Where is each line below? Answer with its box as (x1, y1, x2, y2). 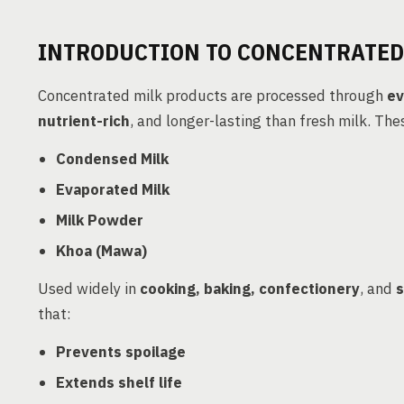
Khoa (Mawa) (56, 241, 147, 261)
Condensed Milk (56, 149, 169, 169)
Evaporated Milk (56, 179, 170, 199)
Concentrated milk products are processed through (38, 86, 387, 106)
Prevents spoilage (56, 342, 186, 362)
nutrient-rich (38, 111, 130, 131)
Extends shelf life (56, 372, 182, 392)
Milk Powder (56, 210, 143, 230)
